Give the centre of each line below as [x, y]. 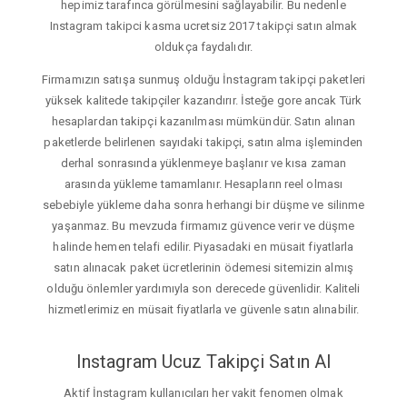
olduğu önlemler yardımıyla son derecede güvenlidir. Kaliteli [203, 289]
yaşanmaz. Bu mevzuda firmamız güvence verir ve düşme [203, 226]
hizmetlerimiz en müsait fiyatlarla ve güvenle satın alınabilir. [203, 310]
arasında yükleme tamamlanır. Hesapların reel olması [203, 184]
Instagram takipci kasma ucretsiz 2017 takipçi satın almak [203, 26]
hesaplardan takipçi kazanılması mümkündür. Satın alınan [203, 122]
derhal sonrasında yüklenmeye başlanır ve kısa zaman [203, 164]
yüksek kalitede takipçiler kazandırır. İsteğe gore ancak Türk [203, 101]
